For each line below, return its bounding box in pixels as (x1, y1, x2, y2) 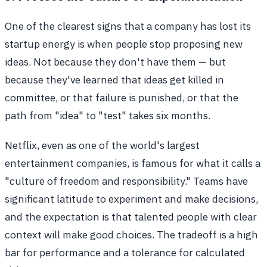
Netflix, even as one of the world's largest (5, 138, 200, 153)
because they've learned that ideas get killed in (5, 73, 224, 87)
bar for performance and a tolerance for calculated (5, 246, 245, 260)
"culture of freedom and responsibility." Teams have (5, 174, 248, 188)
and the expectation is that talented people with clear (5, 210, 257, 224)
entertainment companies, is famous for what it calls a (5, 156, 260, 170)
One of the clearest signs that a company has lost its (5, 19, 251, 33)
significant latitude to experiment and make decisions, (5, 192, 258, 206)
